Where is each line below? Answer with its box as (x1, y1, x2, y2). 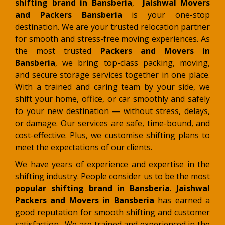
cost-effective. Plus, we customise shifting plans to (15, 130, 210, 141)
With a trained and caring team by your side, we (15, 81, 210, 93)
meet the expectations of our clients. (15, 142, 152, 153)
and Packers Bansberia (15, 9, 122, 21)
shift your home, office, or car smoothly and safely (15, 93, 210, 105)
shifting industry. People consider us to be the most (15, 171, 210, 182)
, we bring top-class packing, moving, (55, 57, 210, 69)
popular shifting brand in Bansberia (15, 183, 170, 194)
